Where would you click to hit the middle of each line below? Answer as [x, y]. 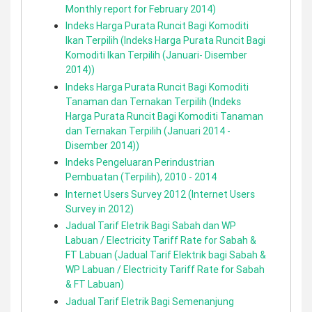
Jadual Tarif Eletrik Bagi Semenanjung [150, 301]
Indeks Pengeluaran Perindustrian [140, 162]
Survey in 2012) [100, 209]
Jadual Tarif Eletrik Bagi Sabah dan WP [151, 226]
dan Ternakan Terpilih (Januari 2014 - [148, 131]
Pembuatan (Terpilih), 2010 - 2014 [141, 177]
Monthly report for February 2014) [141, 9]
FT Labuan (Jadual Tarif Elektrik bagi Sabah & [166, 255]
